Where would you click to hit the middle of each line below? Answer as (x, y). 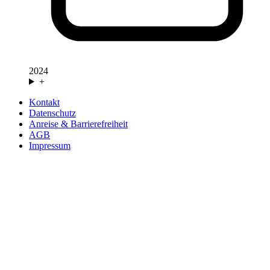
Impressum (50, 145)
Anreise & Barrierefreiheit (78, 124)
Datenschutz (52, 113)
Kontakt (44, 102)
